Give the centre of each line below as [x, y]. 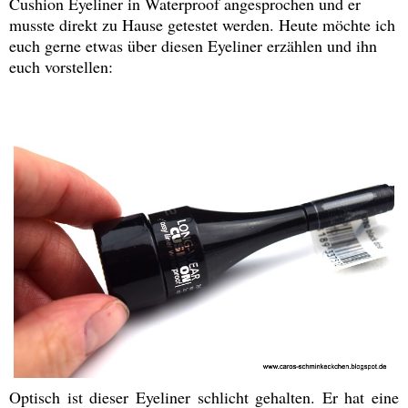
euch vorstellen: [61, 67]
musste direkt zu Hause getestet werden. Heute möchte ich [202, 25]
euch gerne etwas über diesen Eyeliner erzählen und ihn [193, 46]
